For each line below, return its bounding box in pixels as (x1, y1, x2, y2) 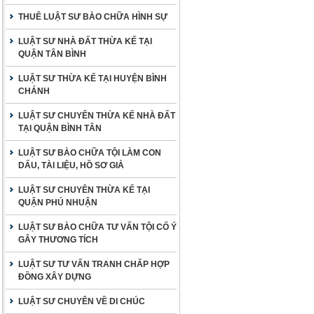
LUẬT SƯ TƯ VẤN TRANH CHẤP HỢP (18, 259, 170, 269)
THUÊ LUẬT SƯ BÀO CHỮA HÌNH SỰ (18, 12, 168, 22)
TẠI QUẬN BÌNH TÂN (18, 123, 102, 133)
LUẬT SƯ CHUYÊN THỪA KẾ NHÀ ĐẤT (18, 111, 175, 121)
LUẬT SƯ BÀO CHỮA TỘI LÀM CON (18, 148, 161, 158)
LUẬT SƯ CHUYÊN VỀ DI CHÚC (18, 296, 145, 306)
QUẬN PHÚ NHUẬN (18, 198, 97, 207)
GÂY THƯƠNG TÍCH (18, 235, 98, 245)
